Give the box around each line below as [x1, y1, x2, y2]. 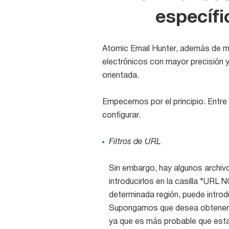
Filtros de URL [108, 139, 161, 146]
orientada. [102, 72, 139, 79]
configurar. [102, 112, 141, 119]
